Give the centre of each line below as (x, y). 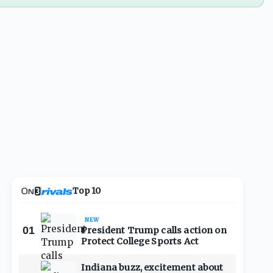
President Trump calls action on (154, 230)
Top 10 (87, 191)
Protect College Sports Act (140, 241)
